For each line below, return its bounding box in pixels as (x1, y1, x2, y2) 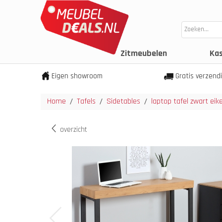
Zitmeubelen (120, 48, 167, 59)
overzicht (58, 125, 87, 134)
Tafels (77, 96, 96, 107)
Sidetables (107, 96, 140, 107)
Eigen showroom (52, 71, 103, 81)
